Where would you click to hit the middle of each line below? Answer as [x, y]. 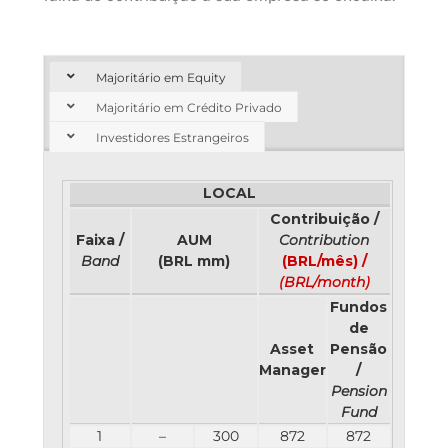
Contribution [324, 240]
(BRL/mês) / [324, 261]
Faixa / [99, 240]
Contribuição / [324, 219]
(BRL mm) [194, 261]
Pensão [359, 349]
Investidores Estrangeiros [172, 137]
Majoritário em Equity [160, 77]
